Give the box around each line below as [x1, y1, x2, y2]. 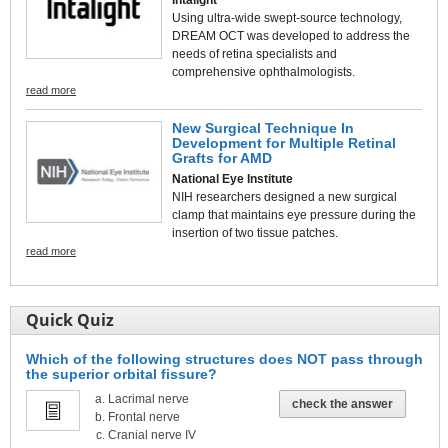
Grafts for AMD [172, 149, 272, 166]
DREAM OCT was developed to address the [172, 28, 410, 43]
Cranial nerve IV [108, 427, 196, 442]
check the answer [292, 396, 393, 411]
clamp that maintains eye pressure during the [172, 207, 416, 222]
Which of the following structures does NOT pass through [26, 350, 423, 367]
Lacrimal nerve [108, 391, 189, 406]
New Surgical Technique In [172, 119, 354, 136]
